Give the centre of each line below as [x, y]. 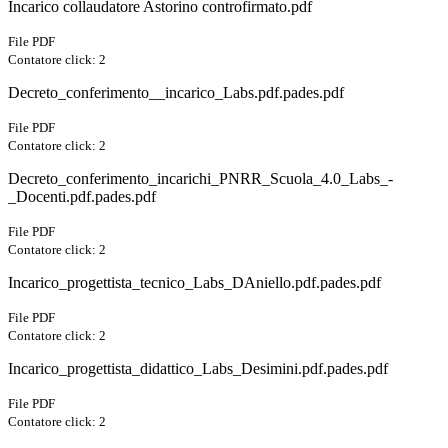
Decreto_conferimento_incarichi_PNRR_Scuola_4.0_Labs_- [200, 179]
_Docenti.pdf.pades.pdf [82, 197]
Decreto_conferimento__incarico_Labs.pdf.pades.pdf [176, 93]
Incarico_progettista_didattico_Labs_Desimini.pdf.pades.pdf [198, 369]
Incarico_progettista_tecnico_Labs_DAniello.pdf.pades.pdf [194, 283]
